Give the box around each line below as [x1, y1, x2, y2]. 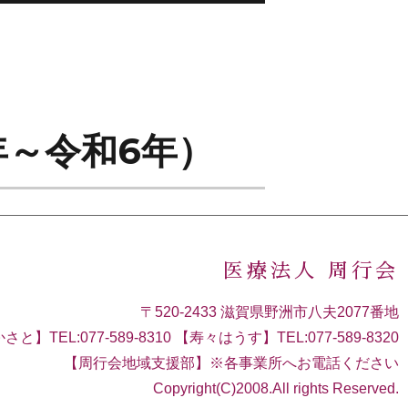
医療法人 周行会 [223, 261, 399, 281]
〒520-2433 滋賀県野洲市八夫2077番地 [140, 304, 399, 320]
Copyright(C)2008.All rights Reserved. [153, 381, 399, 396]
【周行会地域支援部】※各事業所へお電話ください [64, 355, 399, 371]
